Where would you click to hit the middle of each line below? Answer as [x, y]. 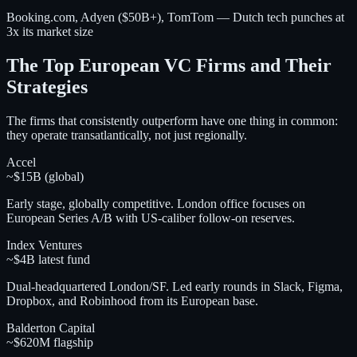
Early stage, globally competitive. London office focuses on [156, 203]
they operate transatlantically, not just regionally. [127, 135]
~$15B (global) [45, 176]
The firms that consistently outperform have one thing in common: [172, 120]
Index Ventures [44, 245]
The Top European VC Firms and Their [169, 66]
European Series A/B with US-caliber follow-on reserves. [151, 218]
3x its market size [50, 32]
